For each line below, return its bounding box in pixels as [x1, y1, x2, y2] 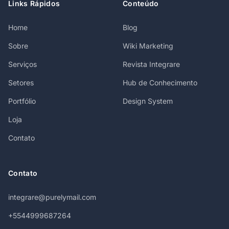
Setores [8, 78, 34, 87]
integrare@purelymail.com [8, 193, 96, 201]
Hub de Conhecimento [123, 78, 197, 87]
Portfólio [8, 97, 36, 105]
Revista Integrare [123, 60, 180, 68]
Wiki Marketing [123, 41, 173, 50]
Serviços [8, 60, 37, 68]
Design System [123, 97, 173, 105]
